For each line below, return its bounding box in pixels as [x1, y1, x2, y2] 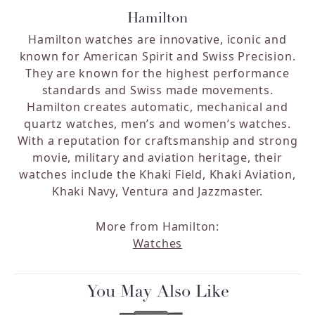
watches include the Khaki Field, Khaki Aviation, [19, 167, 296, 183]
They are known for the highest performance [25, 65, 290, 82]
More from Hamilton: [95, 219, 220, 235]
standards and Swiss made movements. [41, 82, 274, 98]
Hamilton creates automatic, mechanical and [27, 99, 288, 115]
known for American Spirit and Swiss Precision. [19, 49, 296, 65]
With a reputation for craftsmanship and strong [17, 133, 298, 149]
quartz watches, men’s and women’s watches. [24, 116, 291, 132]
